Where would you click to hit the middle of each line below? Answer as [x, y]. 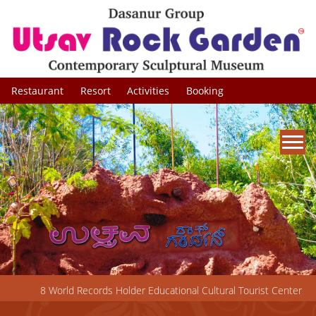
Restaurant [38, 91]
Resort [95, 91]
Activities [148, 91]
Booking [205, 91]
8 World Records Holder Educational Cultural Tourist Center [171, 290]
